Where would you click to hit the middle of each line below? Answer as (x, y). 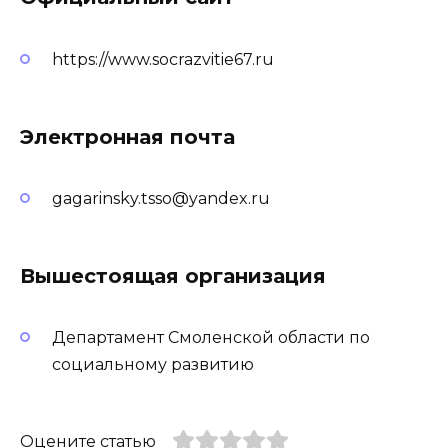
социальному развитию (153, 365)
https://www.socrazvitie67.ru (163, 59)
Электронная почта (127, 136)
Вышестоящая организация (173, 276)
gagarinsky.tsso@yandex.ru (161, 199)
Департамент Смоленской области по (211, 338)
